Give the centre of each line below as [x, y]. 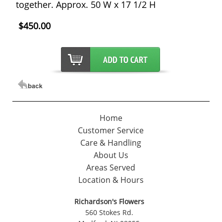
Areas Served [111, 168]
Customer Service [111, 131]
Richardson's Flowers [109, 202]
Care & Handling [111, 143]
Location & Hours [111, 180]
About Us [111, 155]
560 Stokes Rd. [109, 213]
